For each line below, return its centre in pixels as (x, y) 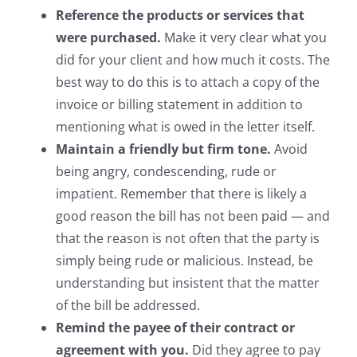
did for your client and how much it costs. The (193, 59)
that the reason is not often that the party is (188, 238)
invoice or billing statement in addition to (179, 104)
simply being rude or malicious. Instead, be (184, 260)
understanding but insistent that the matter (188, 282)
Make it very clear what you (244, 37)
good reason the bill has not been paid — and (193, 216)
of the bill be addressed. (128, 305)
